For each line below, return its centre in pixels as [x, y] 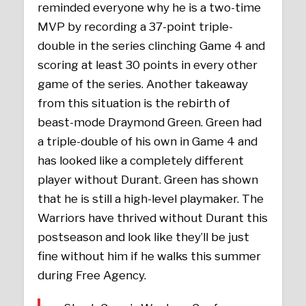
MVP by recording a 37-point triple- [136, 26]
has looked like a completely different [141, 160]
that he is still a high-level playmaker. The [151, 198]
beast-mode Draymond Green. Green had [150, 122]
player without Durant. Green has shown [148, 179]
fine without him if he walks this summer [150, 256]
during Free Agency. [92, 275]
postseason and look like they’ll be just [144, 237]
